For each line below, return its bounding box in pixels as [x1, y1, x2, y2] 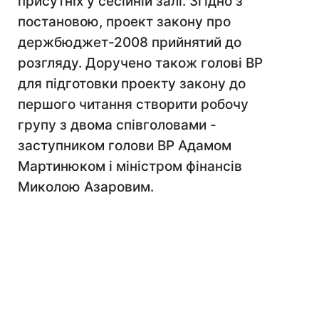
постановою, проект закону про [18, 14, 231, 30]
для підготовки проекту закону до [18, 75, 246, 92]
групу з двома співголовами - [18, 117, 216, 133]
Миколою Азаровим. [18, 179, 154, 195]
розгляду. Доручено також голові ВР [18, 55, 263, 71]
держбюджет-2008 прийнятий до [18, 34, 241, 51]
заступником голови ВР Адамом [18, 137, 231, 154]
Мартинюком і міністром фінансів [18, 158, 242, 174]
